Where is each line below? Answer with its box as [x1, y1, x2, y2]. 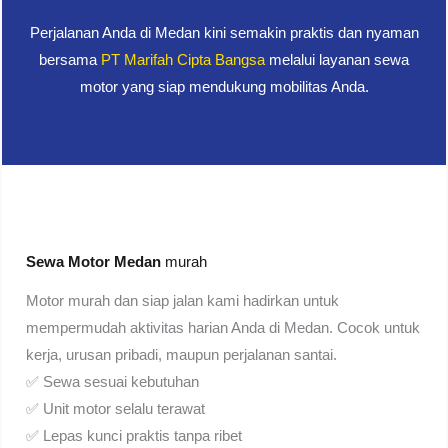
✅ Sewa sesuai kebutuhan [26, 374, 200, 391]
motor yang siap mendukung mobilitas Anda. [79, 79, 369, 96]
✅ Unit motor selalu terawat [26, 401, 206, 418]
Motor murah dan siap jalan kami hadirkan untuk [26, 293, 340, 310]
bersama [39, 52, 101, 69]
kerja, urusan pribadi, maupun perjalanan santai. [26, 347, 338, 364]
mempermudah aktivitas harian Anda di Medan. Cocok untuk [26, 320, 421, 337]
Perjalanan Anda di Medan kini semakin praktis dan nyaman [29, 25, 419, 42]
